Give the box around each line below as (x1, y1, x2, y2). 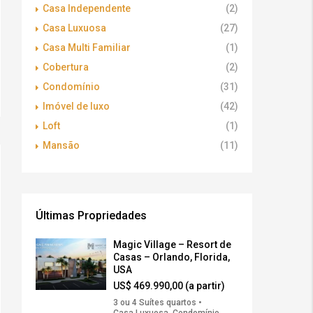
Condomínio (43, 81, 100, 93)
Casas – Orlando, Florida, (113, 252, 230, 263)
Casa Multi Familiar (43, 42, 131, 54)
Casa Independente (43, 3, 131, 15)
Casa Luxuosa (43, 22, 106, 34)
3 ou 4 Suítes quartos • (113, 298, 202, 308)
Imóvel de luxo (43, 101, 110, 112)
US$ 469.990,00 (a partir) (113, 280, 225, 292)
